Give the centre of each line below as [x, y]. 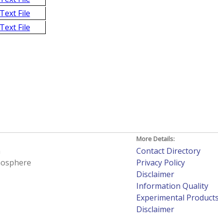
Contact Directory [169, 151]
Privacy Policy [161, 163]
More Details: [156, 139]
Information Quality [173, 186]
